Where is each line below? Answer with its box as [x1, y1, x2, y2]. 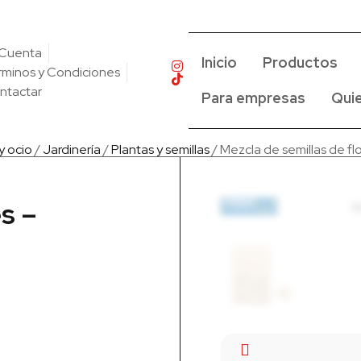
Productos [263, 53, 338, 72]
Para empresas [201, 89, 306, 107]
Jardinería [42, 141, 101, 158]
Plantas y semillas [110, 141, 210, 158]
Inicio [201, 53, 238, 72]
